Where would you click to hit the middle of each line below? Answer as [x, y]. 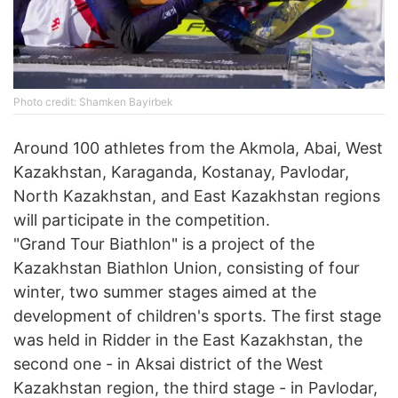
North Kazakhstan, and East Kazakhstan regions [197, 196]
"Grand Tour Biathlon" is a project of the [164, 244]
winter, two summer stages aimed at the [165, 292]
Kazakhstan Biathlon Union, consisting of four [187, 268]
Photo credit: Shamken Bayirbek [93, 102]
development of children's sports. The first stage [197, 316]
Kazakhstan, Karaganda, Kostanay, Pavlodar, [181, 172]
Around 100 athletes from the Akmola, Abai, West [198, 148]
